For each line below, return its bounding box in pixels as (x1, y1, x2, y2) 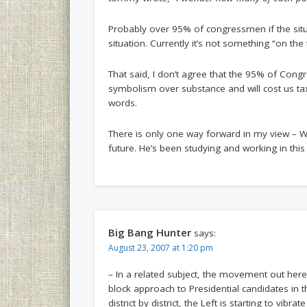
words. (108, 96, 138, 109)
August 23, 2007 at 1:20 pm (108, 241, 214, 254)
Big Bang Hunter (108, 225, 192, 239)
